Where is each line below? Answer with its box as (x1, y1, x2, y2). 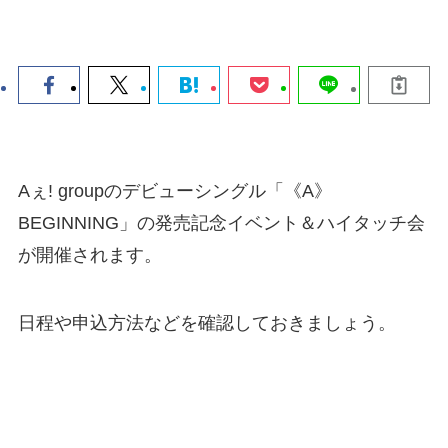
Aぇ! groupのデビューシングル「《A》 (17, 181, 332, 202)
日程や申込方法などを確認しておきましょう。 (17, 313, 396, 334)
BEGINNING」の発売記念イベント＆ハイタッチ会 (17, 213, 425, 234)
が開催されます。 (17, 245, 162, 266)
